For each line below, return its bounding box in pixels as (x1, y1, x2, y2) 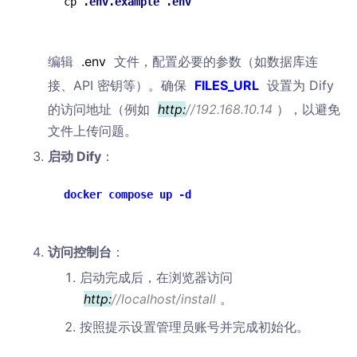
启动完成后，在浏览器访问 (80, 269, 233, 285)
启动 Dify (48, 148, 101, 164)
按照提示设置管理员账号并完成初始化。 (80, 319, 309, 335)
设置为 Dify (263, 77, 334, 93)
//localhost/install (112, 291, 216, 307)
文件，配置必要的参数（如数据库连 (110, 53, 318, 69)
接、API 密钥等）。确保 (48, 77, 190, 93)
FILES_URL (194, 77, 259, 93)
